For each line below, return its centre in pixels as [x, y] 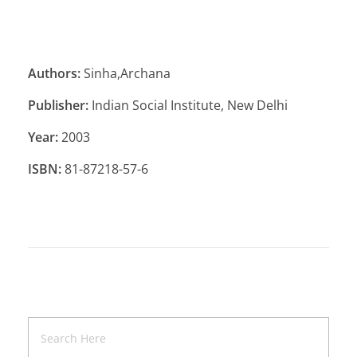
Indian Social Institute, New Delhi [188, 106]
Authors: [54, 74]
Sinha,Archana [126, 74]
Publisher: [58, 106]
